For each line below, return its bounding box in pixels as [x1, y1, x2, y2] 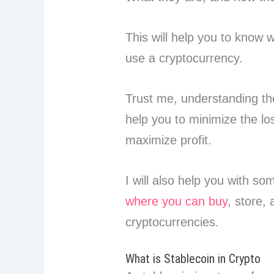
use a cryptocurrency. [125, 51, 243, 65]
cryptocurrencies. [125, 215, 220, 229]
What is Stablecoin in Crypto [125, 251, 264, 267]
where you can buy [125, 194, 228, 209]
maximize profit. [125, 133, 212, 147]
